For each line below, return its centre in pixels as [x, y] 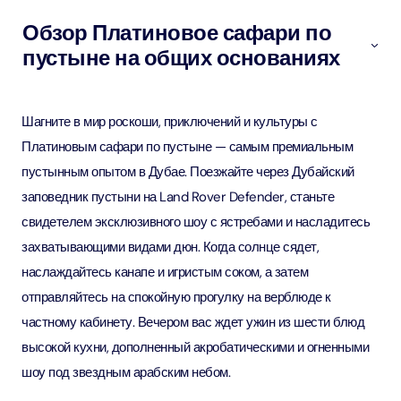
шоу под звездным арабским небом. [126, 372]
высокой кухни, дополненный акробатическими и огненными [195, 347]
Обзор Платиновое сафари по [177, 33]
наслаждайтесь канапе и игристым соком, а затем [165, 272]
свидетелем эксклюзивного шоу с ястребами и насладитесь [196, 222]
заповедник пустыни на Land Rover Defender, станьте [178, 197]
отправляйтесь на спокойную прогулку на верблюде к [176, 297]
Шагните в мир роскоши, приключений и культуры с [170, 122]
